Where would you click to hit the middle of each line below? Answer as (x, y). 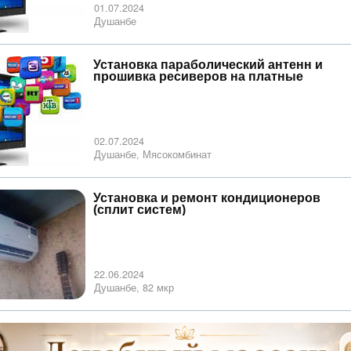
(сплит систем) (139, 209)
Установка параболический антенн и (208, 64)
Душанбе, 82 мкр (134, 287)
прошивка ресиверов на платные (198, 76)
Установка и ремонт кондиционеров (207, 197)
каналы (117, 88)
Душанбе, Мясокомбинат (153, 154)
